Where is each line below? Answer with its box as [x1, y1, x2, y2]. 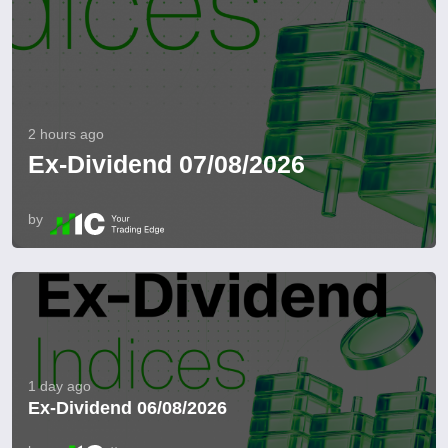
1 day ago [28, 378, 91, 395]
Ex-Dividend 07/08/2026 [28, 150, 305, 179]
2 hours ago [28, 126, 104, 143]
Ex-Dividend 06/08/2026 [28, 398, 227, 419]
